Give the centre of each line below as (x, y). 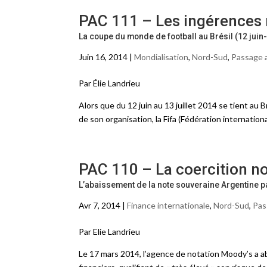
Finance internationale (168, 205)
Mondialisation (161, 57)
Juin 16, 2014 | (106, 57)
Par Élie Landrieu (109, 83)
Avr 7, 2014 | (103, 205)
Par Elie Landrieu (109, 232)
